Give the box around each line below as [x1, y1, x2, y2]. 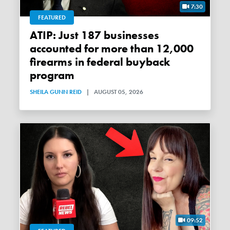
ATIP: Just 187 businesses [30, 28, 38, 43]
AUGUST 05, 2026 [94, 87, 144, 96]
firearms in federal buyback [30, 54, 170, 69]
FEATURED [38, 13, 66, 22]
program [30, 68, 75, 83]
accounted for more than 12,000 [30, 41, 194, 56]
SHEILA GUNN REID [30, 87, 82, 96]
